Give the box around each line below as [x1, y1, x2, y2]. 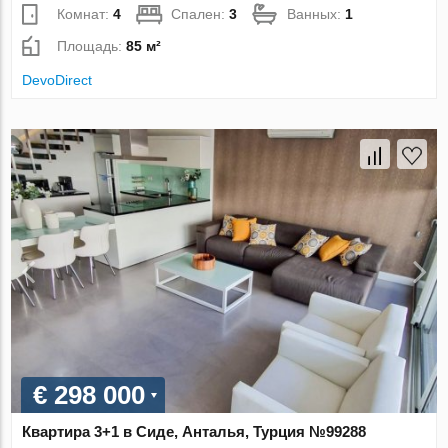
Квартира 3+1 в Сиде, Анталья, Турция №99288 [22, 423, 367, 441]
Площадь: [57, 38, 127, 55]
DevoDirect [22, 72, 93, 89]
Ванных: [287, 6, 346, 23]
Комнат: [57, 6, 114, 23]
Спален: [171, 6, 230, 23]
